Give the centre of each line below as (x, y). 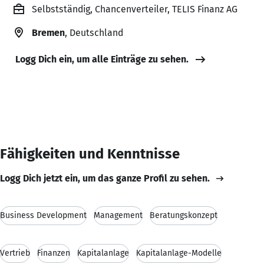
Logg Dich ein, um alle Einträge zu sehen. (102, 59)
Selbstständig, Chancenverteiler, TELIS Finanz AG (135, 9)
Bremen (48, 32)
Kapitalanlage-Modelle (179, 253)
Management (118, 215)
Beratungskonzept (184, 215)
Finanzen (54, 253)
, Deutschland (94, 32)
